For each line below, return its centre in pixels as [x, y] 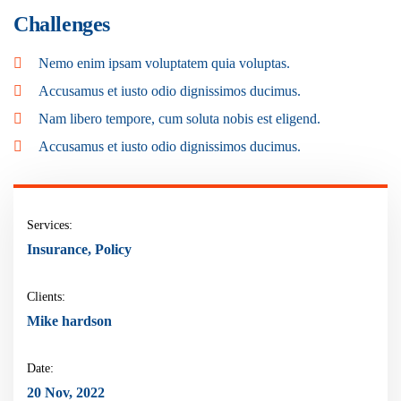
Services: [50, 225]
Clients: [46, 297]
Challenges [62, 24]
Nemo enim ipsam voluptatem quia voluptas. [164, 63]
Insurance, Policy [79, 249]
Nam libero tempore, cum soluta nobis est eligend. [179, 119]
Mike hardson [69, 321]
